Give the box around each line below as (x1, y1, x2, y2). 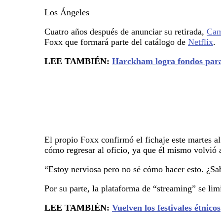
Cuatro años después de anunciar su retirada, (44, 26, 207, 37)
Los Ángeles (44, 7, 89, 17)
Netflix (188, 37, 213, 47)
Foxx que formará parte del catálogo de (44, 37, 188, 47)
